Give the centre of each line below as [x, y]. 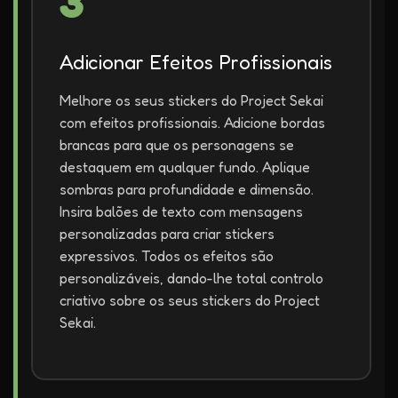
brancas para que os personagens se [177, 145]
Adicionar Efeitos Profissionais [196, 62]
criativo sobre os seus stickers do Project [190, 300]
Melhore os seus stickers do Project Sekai [191, 100]
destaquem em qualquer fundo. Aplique [185, 167]
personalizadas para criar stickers [167, 234]
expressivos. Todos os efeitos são [167, 256]
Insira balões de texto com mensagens [181, 211]
